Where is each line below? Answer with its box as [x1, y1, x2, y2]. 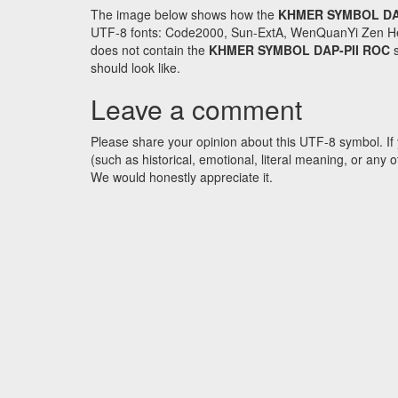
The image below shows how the [91, 5, 278, 24]
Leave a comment [91, 90, 302, 129]
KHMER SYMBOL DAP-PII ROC [209, 41, 390, 60]
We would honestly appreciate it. [91, 168, 273, 187]
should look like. [91, 59, 180, 77]
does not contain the [91, 41, 209, 60]
